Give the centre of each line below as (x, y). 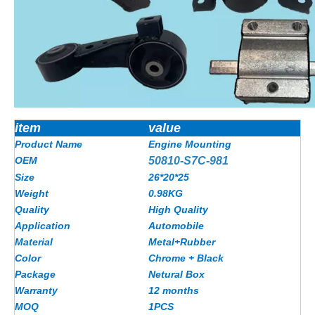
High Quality (178, 209)
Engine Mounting (190, 144)
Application (43, 225)
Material (34, 242)
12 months (174, 290)
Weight (32, 193)
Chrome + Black (186, 258)
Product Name (49, 144)
